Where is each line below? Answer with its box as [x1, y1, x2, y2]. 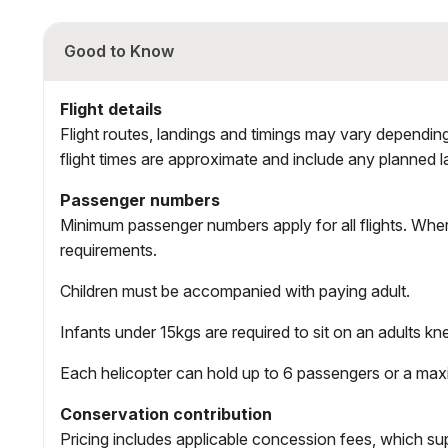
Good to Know [64, 40, 174, 61]
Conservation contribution [60, 403, 272, 424]
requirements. [60, 239, 157, 260]
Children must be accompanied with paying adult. [60, 280, 410, 301]
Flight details [60, 98, 162, 119]
